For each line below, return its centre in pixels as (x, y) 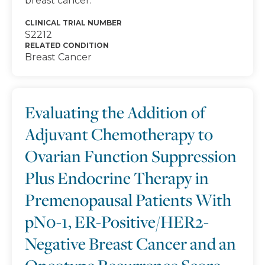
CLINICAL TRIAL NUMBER (73, 23)
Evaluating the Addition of (115, 112)
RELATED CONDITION (67, 45)
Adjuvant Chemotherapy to (119, 134)
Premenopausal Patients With (128, 200)
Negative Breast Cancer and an (130, 243)
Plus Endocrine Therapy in (117, 178)
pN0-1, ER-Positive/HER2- (117, 222)
